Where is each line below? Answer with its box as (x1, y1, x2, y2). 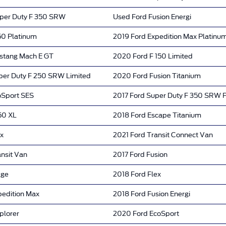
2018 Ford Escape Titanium (113, 111, 201, 119)
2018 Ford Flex (113, 170, 161, 178)
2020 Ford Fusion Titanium (113, 72, 201, 80)
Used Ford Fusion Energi (113, 13, 191, 21)
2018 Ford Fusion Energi (113, 190, 190, 198)
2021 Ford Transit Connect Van (113, 131, 213, 139)
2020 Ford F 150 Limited (113, 52, 193, 60)
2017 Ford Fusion (113, 150, 167, 158)
